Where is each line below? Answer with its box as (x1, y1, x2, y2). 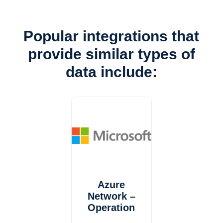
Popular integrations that (23, 28, 200, 44)
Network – (87, 191, 135, 202)
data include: (65, 64, 157, 80)
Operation (88, 202, 135, 213)
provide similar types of (27, 46, 195, 62)
